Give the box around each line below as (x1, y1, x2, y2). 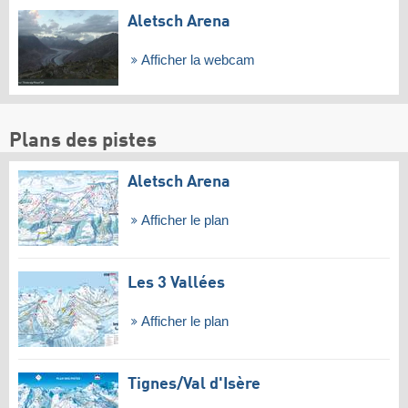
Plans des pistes (9, 131, 157, 152)
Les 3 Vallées (127, 274, 225, 291)
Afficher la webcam (137, 53, 255, 68)
